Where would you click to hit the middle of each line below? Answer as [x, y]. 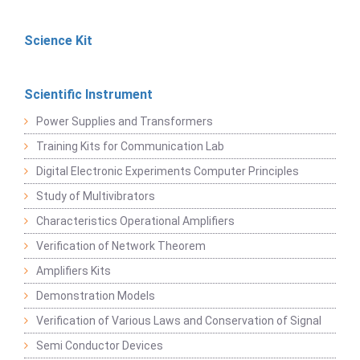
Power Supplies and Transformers [125, 122]
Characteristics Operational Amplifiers [135, 221]
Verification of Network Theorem [121, 246]
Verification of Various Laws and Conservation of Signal [179, 321]
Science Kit [58, 41]
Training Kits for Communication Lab [130, 147]
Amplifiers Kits [74, 271]
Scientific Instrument [88, 95]
